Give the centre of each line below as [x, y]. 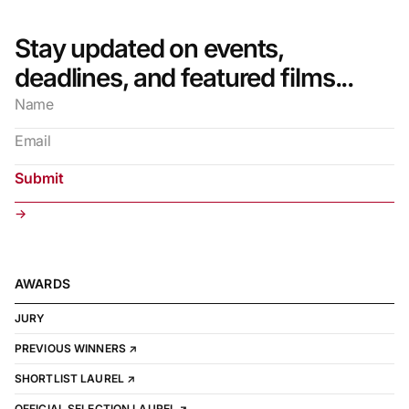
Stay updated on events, [149, 48]
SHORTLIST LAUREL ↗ [75, 378]
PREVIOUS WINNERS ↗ [76, 348]
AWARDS [42, 283]
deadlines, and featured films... [184, 77]
